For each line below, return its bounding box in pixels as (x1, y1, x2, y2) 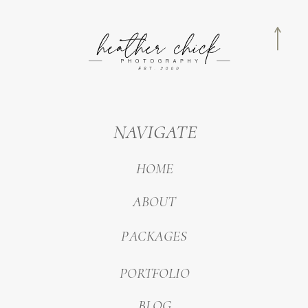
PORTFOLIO (119, 263, 190, 281)
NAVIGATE (113, 120, 197, 144)
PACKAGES (121, 227, 187, 245)
